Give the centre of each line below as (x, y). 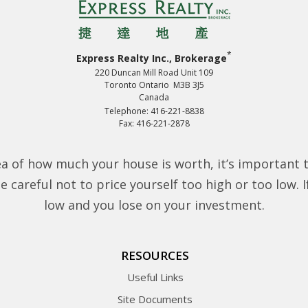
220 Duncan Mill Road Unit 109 (154, 73)
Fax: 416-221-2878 (154, 123)
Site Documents (155, 299)
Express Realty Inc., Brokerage (152, 58)
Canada (154, 97)
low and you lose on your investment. (154, 205)
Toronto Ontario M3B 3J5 (154, 85)
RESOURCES (155, 255)
